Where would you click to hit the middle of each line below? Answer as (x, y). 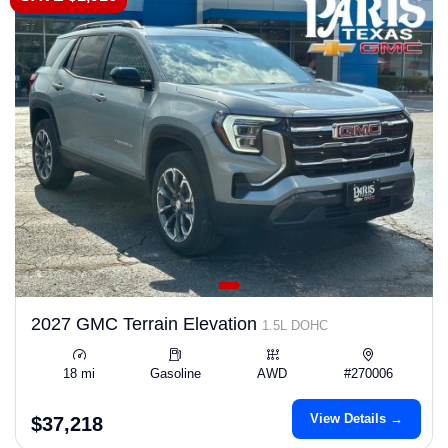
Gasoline (176, 373)
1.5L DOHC (295, 325)
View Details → (356, 418)
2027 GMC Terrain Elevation (146, 324)
